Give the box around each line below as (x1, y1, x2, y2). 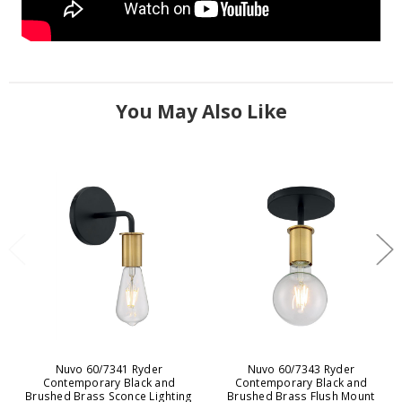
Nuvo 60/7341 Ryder (55, 362, 163, 378)
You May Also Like (115, 99, 287, 125)
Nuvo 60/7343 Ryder (247, 362, 355, 378)
